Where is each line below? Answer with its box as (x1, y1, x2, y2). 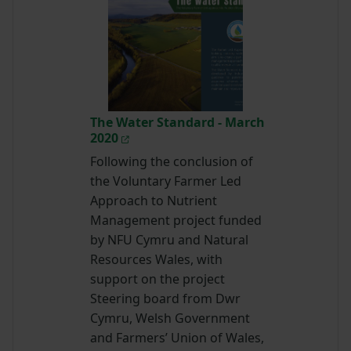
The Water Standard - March (90, 114, 266, 132)
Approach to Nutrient (90, 192, 218, 210)
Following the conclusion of (90, 153, 254, 171)
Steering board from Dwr (90, 290, 241, 308)
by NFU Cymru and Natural (90, 231, 249, 249)
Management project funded (90, 212, 262, 230)
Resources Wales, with (90, 251, 223, 269)
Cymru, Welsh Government (90, 309, 251, 327)
